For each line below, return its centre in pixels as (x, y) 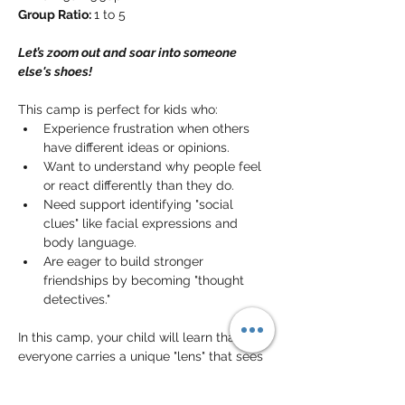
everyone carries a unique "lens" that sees (142, 356)
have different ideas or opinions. (137, 147)
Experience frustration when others (148, 128)
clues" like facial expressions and (142, 223)
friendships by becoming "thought (146, 280)
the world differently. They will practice (135, 375)
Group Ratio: (56, 14)
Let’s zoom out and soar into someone (129, 52)
